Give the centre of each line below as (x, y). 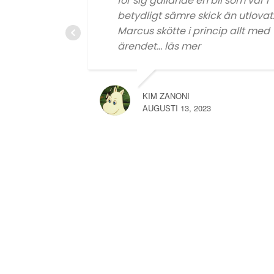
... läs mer (179, 46)
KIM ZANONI (166, 96)
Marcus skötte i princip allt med (194, 31)
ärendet (137, 46)
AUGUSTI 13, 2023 (177, 108)
